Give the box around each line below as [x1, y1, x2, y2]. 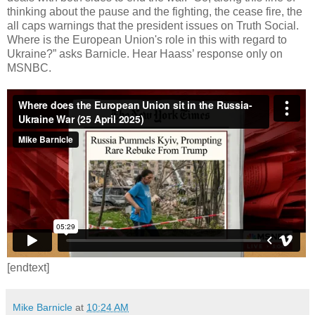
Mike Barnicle [13, 301, 72, 313]
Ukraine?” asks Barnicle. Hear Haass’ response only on [7, 47, 283, 60]
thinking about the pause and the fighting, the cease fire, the [7, 5, 302, 18]
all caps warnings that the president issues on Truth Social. [7, 19, 299, 32]
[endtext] [7, 261, 49, 274]
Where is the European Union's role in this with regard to [7, 33, 287, 46]
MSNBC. [7, 61, 51, 74]
